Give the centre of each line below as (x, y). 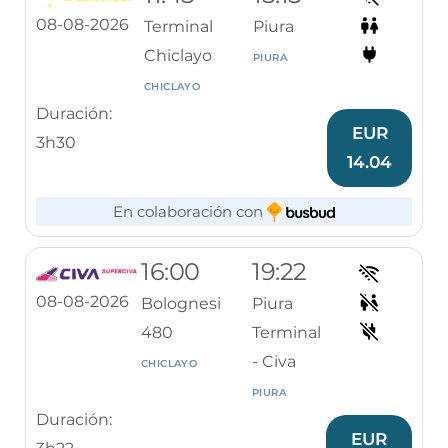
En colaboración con (190, 211)
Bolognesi (181, 303)
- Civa (274, 361)
